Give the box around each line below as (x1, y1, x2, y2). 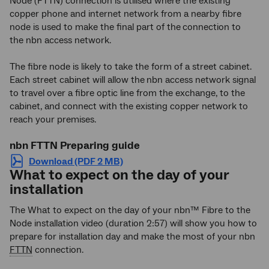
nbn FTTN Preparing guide (10, 139, 140, 153)
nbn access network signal (147, 74, 256, 86)
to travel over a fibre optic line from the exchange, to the (10, 87, 245, 99)
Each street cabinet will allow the (10, 74, 145, 86)
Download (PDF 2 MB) (29, 156, 123, 168)
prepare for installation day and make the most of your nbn (10, 231, 255, 243)
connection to (183, 21, 241, 33)
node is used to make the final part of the (10, 21, 181, 33)
